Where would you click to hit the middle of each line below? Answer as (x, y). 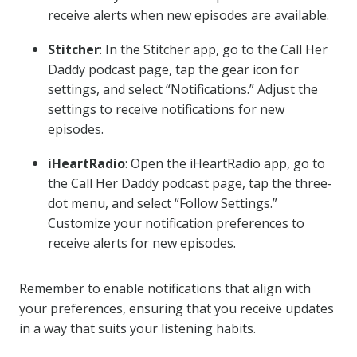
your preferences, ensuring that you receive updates (177, 308)
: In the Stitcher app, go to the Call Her (214, 49)
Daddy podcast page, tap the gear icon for (173, 69)
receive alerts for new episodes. (142, 243)
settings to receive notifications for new (166, 109)
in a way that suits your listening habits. (137, 328)
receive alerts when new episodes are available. (188, 15)
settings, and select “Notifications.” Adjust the (183, 89)
